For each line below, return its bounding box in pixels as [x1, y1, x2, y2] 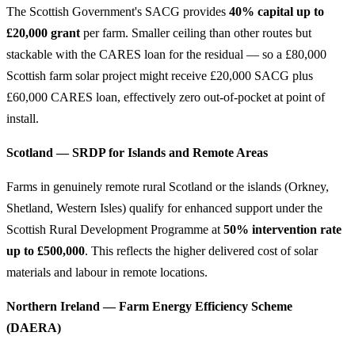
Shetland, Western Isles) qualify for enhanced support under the [6, 201, 323, 216]
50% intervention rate [223, 223, 342, 237]
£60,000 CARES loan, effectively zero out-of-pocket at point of [6, 90, 325, 105]
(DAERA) [6, 321, 61, 335]
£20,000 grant [6, 26, 80, 40]
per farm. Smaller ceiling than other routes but [80, 26, 311, 40]
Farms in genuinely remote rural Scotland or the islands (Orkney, [6, 180, 329, 194]
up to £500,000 [6, 244, 85, 258]
